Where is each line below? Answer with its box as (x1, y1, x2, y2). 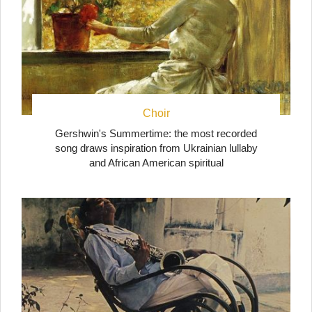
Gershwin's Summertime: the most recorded (55, 127, 257, 140)
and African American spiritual (88, 157, 224, 169)
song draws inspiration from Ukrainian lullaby (54, 142, 258, 155)
